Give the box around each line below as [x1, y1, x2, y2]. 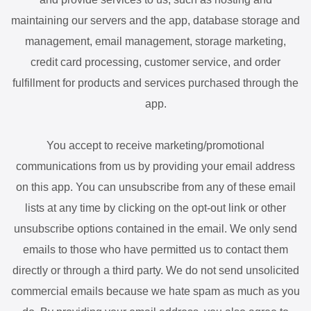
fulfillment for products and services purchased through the [12, 77, 299, 89]
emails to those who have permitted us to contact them [23, 244, 288, 255]
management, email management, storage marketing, [25, 35, 286, 47]
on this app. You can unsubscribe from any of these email [15, 181, 296, 193]
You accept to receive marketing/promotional [47, 140, 264, 151]
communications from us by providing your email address [16, 160, 295, 172]
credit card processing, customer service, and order [31, 56, 280, 68]
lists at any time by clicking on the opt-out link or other [25, 202, 286, 214]
